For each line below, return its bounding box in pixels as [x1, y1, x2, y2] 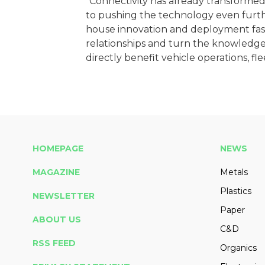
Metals [219, 167, 248, 178]
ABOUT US [33, 214, 81, 225]
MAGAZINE [33, 167, 80, 178]
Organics [219, 243, 257, 254]
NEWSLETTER [33, 190, 95, 202]
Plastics [219, 186, 251, 197]
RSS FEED [33, 238, 76, 249]
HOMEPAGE [33, 143, 83, 154]
